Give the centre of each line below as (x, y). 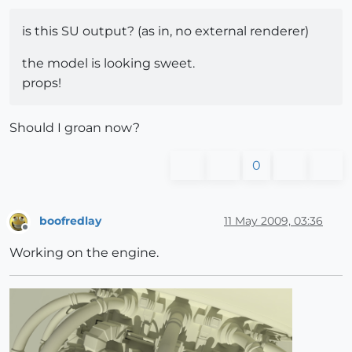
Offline (40, 233)
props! (42, 82)
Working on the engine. (84, 252)
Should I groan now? (75, 127)
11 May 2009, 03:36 (273, 221)
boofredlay (70, 221)
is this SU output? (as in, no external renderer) (165, 31)
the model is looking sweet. (108, 63)
